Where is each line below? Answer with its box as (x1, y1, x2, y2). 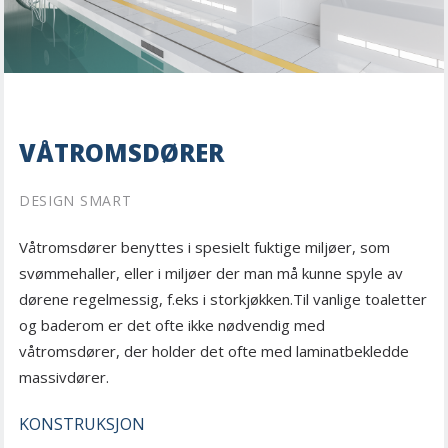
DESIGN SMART (19, 190, 132, 210)
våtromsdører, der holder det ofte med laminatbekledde (19, 340, 409, 361)
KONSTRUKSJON (19, 412, 145, 435)
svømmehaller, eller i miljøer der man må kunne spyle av (19, 262, 403, 283)
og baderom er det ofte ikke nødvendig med (19, 314, 325, 335)
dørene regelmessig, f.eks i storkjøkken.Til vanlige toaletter (19, 288, 427, 309)
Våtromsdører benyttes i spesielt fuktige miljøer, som (19, 236, 390, 257)
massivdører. (19, 366, 109, 387)
